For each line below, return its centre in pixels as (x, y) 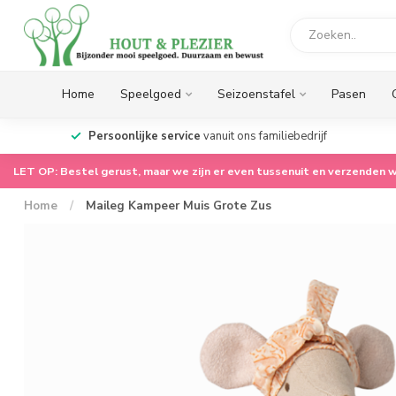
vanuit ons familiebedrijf (263, 136)
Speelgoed (151, 94)
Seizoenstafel (256, 94)
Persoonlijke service (144, 136)
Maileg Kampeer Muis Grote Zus (179, 206)
